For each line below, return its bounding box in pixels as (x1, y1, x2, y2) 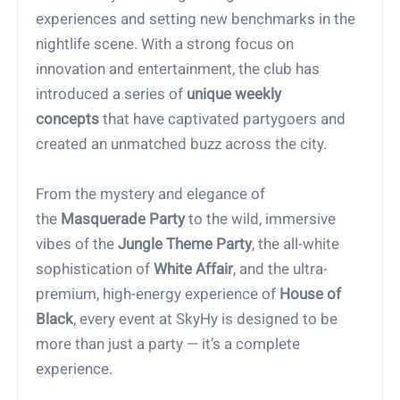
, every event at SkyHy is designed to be (73, 310, 338, 329)
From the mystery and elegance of (36, 185, 266, 204)
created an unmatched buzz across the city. (36, 135, 328, 154)
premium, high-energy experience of (36, 285, 280, 304)
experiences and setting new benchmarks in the (36, 10, 356, 29)
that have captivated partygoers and (99, 110, 346, 129)
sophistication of (36, 260, 154, 279)
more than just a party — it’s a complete (36, 335, 301, 354)
